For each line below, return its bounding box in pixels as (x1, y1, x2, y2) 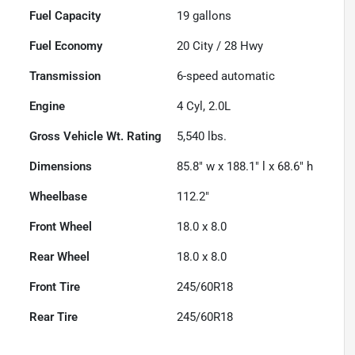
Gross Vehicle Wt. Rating (29, 128, 162, 143)
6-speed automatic (177, 68, 276, 83)
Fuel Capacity (29, 8, 101, 23)
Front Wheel (29, 219, 93, 234)
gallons (189, 8, 232, 23)
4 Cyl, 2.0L (177, 98, 231, 113)
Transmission (29, 68, 101, 83)
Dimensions (29, 158, 93, 174)
